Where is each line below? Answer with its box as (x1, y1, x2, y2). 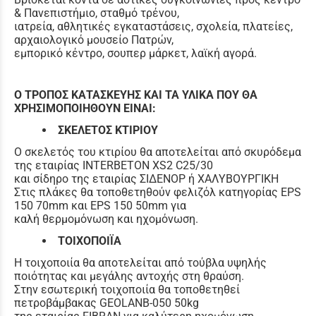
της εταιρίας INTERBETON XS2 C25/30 (14, 158, 213, 172)
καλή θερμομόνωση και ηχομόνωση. (14, 212, 198, 226)
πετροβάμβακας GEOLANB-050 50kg (14, 296, 199, 310)
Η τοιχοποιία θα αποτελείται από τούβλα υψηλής (14, 255, 267, 269)
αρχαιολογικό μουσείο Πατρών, (14, 32, 174, 47)
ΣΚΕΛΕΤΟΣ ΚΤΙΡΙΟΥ (58, 123, 158, 137)
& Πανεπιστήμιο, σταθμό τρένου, (14, 6, 179, 20)
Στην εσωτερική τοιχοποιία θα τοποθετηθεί (14, 282, 240, 296)
